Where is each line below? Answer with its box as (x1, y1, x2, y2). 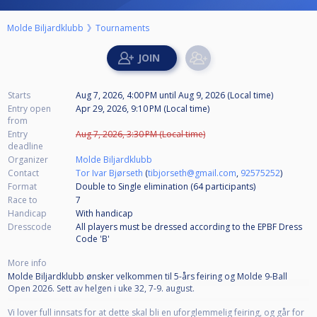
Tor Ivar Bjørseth (76, 166, 143, 179)
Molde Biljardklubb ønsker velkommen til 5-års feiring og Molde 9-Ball (8, 270, 287, 282)
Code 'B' (76, 232, 110, 245)
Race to (8, 193, 38, 206)
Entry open (8, 102, 51, 115)
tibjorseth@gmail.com (148, 166, 236, 179)
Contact (8, 166, 39, 179)
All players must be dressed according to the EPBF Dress (76, 220, 302, 233)
